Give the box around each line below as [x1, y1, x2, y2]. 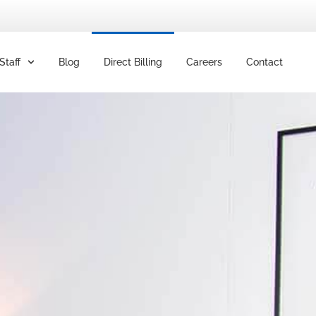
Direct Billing [104, 56, 162, 68]
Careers [186, 56, 222, 68]
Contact [246, 56, 283, 68]
